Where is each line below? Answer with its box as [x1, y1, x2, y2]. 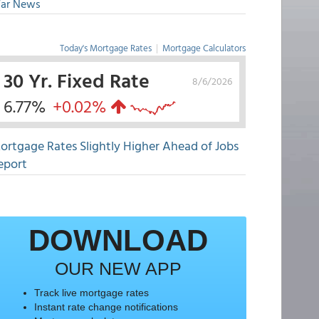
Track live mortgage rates [33, 287, 149, 298]
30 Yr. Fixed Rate [3, 65, 150, 95]
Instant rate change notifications [33, 301, 178, 313]
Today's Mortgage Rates [59, 41, 152, 55]
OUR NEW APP [54, 258, 182, 278]
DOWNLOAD [28, 224, 208, 257]
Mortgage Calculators [162, 41, 246, 55]
